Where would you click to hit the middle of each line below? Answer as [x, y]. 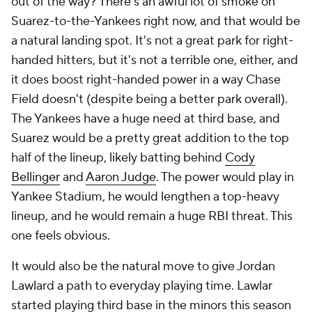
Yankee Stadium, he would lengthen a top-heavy [145, 196]
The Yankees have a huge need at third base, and [146, 118]
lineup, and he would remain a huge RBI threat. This [152, 216]
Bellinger [36, 177]
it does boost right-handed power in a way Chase [146, 79]
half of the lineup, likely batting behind [118, 157]
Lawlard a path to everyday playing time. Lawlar [142, 286]
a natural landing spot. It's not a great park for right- [152, 40]
